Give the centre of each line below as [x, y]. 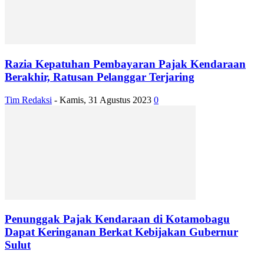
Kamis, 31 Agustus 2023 [105, 100]
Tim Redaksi [28, 100]
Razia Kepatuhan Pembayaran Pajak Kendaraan [125, 64]
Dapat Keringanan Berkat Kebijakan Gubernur [121, 232]
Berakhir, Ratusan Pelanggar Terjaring [100, 77]
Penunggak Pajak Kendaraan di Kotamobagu [117, 219]
